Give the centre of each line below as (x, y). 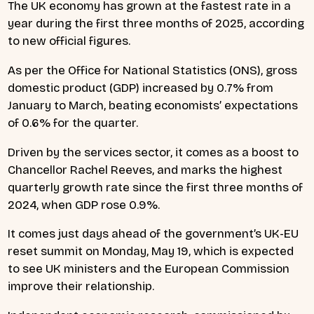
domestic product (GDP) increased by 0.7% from (141, 88)
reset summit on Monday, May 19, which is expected (151, 252)
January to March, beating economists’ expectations (153, 105)
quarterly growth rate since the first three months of (155, 187)
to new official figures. (69, 41)
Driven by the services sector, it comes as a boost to (153, 152)
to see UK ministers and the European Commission (149, 269)
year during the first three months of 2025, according (156, 23)
